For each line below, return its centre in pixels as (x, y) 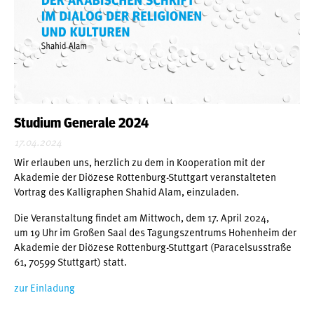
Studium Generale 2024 (81, 123)
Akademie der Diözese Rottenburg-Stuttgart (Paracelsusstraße (153, 246)
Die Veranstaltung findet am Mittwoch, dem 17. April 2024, (142, 217)
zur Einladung (45, 287)
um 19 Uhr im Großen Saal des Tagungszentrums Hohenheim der (155, 232)
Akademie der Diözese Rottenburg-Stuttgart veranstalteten (145, 176)
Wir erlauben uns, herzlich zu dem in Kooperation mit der (139, 162)
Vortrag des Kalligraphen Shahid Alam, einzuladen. (127, 191)
